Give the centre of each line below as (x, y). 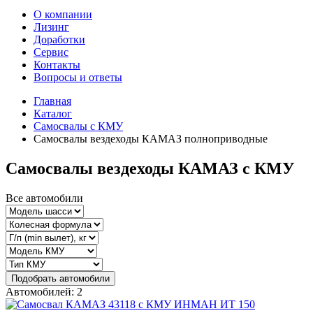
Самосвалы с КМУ (78, 126)
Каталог (53, 114)
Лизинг (51, 27)
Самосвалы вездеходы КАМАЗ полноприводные (151, 139)
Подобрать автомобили (60, 278)
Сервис (51, 52)
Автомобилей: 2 (44, 291)
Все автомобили (44, 198)
